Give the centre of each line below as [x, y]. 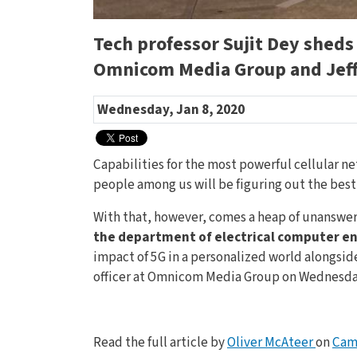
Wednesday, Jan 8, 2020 [171, 109]
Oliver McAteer [271, 342]
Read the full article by [160, 342]
